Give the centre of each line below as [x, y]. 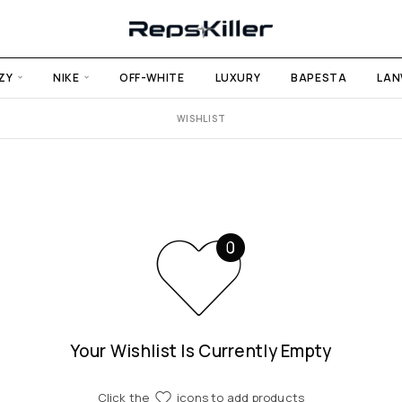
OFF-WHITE [152, 77]
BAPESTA [319, 77]
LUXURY [238, 77]
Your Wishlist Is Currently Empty [201, 350]
